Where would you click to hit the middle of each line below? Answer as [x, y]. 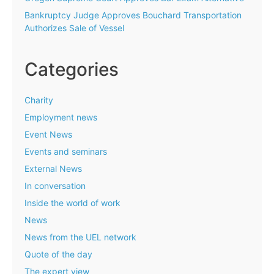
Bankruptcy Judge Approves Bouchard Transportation [133, 15]
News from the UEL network [80, 237]
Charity [39, 100]
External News [53, 169]
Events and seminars [66, 152]
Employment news [61, 117]
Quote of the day [58, 254]
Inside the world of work [72, 203]
